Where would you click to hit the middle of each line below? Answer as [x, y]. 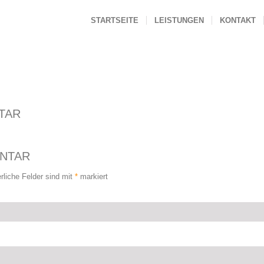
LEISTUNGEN [179, 20]
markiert [93, 177]
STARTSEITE [115, 20]
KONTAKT [238, 20]
